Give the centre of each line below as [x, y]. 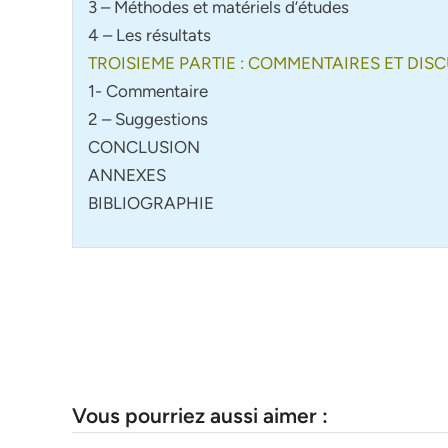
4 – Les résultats [149, 34]
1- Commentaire [148, 90]
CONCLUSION [144, 146]
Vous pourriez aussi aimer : [200, 416]
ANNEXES [127, 174]
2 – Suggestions [148, 118]
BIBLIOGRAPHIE [151, 202]
